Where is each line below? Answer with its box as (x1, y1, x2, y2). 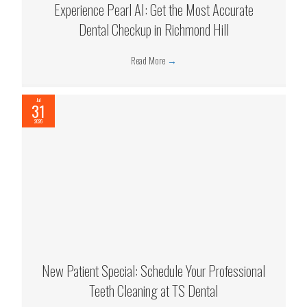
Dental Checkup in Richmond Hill (78, 19, 229, 40)
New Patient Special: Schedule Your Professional (42, 259, 265, 281)
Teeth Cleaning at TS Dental (89, 279, 218, 301)
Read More (130, 53, 167, 68)
